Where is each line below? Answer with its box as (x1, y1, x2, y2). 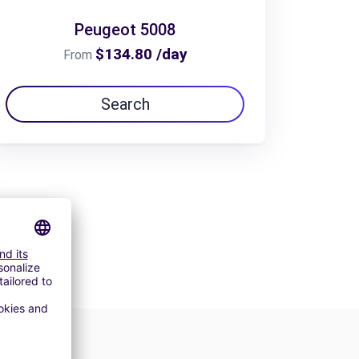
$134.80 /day (95, 44, 188, 63)
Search (100, 94, 150, 114)
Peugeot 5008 (75, 19, 175, 39)
